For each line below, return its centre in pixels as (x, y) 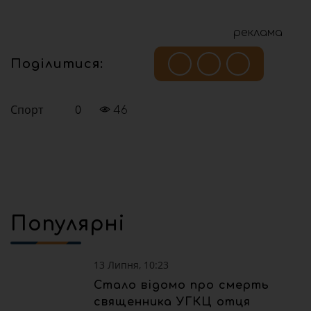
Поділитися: (57, 64)
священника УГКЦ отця (172, 302)
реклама (258, 33)
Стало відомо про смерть (182, 286)
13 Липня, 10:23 (131, 265)
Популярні (68, 225)
